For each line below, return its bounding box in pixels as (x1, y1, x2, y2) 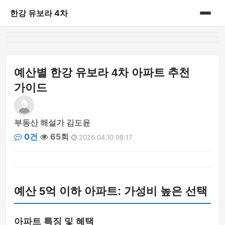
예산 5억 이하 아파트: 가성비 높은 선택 (14, 185, 207, 197)
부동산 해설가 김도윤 (14, 118, 90, 128)
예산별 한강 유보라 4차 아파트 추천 (14, 66, 190, 79)
